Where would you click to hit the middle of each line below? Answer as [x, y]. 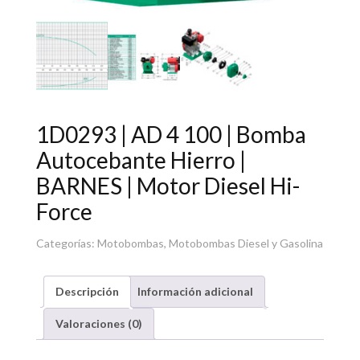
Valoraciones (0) [98, 323]
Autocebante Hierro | [141, 160]
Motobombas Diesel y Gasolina [245, 243]
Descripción [87, 291]
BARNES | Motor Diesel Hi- [168, 185]
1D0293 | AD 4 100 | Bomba [171, 134]
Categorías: [66, 243]
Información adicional [195, 291]
